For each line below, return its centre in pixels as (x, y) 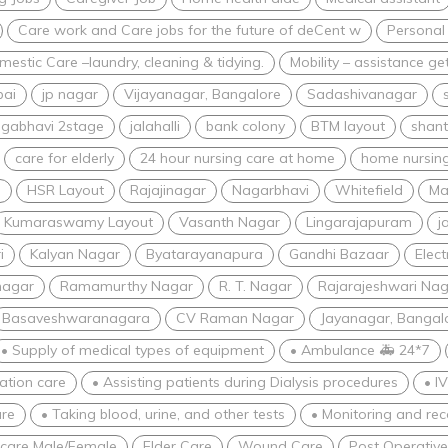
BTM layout (348, 125)
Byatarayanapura (204, 253)
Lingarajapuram (359, 221)
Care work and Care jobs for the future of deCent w (189, 29)
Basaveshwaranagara (76, 317)
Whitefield (369, 189)
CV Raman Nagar (235, 317)
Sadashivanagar (362, 93)
